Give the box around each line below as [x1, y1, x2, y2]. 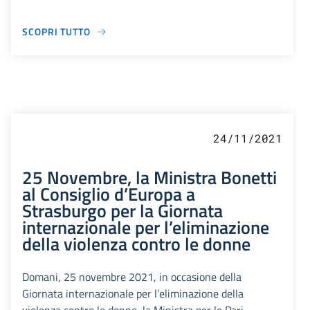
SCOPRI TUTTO [22, 24, 91, 39]
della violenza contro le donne [22, 230, 250, 258]
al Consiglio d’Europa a [22, 180, 195, 208]
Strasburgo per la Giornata [22, 197, 223, 225]
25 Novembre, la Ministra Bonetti [22, 163, 277, 192]
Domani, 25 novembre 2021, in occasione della [22, 268, 241, 286]
